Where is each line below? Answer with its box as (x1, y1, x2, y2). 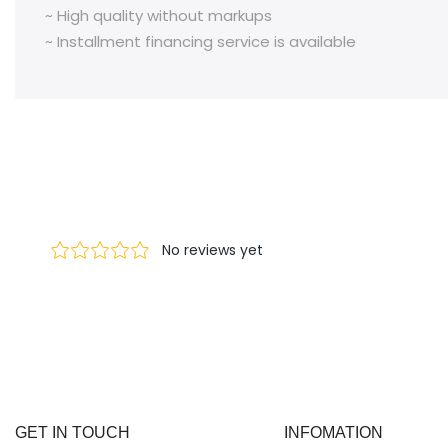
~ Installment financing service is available (45, 30, 356, 52)
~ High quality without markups (45, 4, 272, 26)
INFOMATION (283, 424, 383, 442)
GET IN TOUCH (15, 424, 130, 442)
